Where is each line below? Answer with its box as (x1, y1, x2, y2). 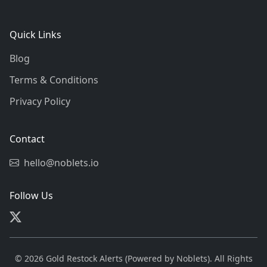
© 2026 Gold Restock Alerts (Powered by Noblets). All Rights (14, 253, 253, 264)
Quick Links (10, 28, 61, 41)
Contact (10, 132, 45, 145)
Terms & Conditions (10, 73, 98, 86)
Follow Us (10, 189, 53, 202)
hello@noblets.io (24, 156, 99, 169)
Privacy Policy (10, 95, 70, 108)
